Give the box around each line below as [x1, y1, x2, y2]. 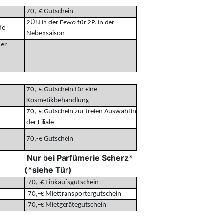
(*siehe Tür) [24, 164, 72, 175]
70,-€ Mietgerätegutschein [24, 201, 106, 209]
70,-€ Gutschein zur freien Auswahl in [24, 108, 136, 115]
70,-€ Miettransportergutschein [24, 190, 121, 197]
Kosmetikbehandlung [24, 96, 89, 104]
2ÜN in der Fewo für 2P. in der [24, 19, 114, 26]
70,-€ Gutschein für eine [24, 86, 97, 93]
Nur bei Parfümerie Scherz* [26, 153, 133, 163]
